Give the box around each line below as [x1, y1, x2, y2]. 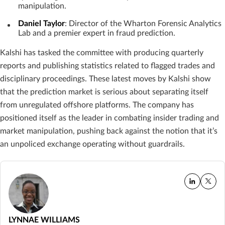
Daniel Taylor [18, 19, 65, 28]
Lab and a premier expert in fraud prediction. [18, 29, 175, 37]
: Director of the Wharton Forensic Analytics [65, 19, 221, 28]
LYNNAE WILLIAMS [9, 215, 80, 224]
